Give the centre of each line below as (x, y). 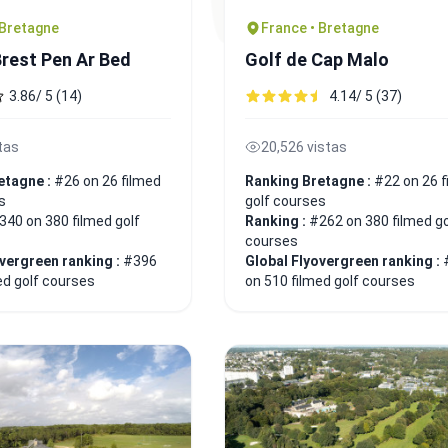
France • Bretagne (320, 27)
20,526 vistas (304, 146)
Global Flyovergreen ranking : (344, 260)
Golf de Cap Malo (317, 59)
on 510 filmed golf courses (330, 280)
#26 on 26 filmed (107, 180)
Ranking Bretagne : (309, 180)
